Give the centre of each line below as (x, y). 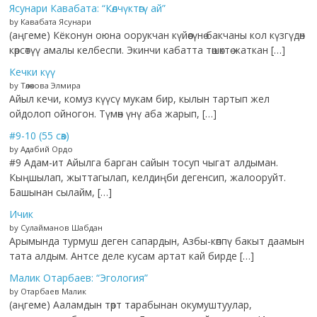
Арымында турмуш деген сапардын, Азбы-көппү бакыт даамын (157, 241)
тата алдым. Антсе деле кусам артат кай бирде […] (132, 256)
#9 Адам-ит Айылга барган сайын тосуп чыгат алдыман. (144, 163)
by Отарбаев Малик (48, 292)
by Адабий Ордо (41, 149)
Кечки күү (33, 72)
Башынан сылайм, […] (61, 192)
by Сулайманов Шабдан (56, 228)
